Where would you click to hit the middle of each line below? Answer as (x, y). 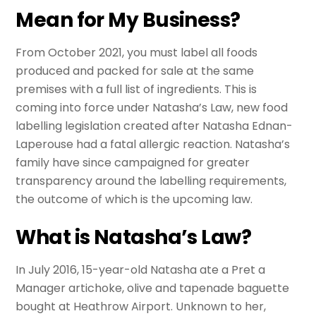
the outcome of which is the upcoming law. (134, 199)
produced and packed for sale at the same (135, 71)
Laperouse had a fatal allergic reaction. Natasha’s (153, 144)
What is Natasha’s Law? (134, 237)
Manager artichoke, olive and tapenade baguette (153, 288)
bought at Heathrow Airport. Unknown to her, (141, 306)
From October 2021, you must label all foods (137, 52)
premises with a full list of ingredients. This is (136, 89)
